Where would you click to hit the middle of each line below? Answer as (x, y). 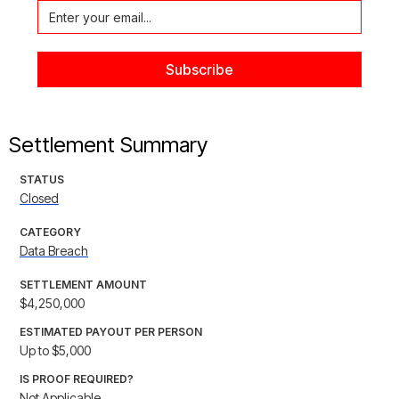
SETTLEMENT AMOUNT (83, 285)
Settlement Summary (108, 145)
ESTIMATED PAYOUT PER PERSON (111, 332)
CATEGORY (50, 232)
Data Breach (54, 251)
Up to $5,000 (55, 351)
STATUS (42, 180)
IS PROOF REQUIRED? (77, 379)
